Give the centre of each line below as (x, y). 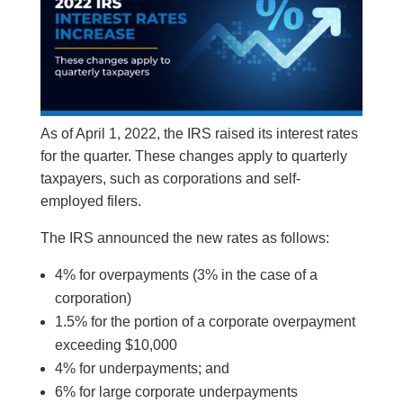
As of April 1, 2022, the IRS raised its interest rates (199, 134)
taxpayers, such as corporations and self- (170, 179)
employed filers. (90, 201)
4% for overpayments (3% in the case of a (186, 275)
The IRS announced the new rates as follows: (184, 238)
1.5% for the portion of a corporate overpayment (205, 322)
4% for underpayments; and (142, 369)
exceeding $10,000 (116, 345)
